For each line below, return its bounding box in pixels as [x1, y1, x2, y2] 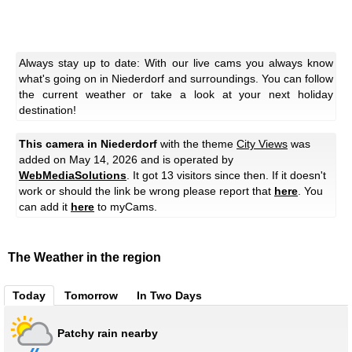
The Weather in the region [8, 251, 161, 265]
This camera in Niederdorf [19, 137, 157, 151]
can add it [19, 200, 71, 214]
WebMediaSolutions [19, 169, 126, 182]
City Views [236, 137, 288, 151]
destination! [19, 104, 76, 117]
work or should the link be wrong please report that [19, 185, 274, 198]
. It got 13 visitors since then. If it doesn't [126, 169, 326, 182]
